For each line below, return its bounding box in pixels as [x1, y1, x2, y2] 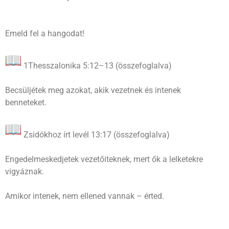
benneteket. [5, 97, 47, 107]
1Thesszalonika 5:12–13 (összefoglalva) [21, 60, 172, 71]
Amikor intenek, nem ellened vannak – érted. [5, 191, 164, 201]
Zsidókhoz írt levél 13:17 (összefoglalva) [21, 129, 170, 140]
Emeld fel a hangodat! [5, 28, 84, 38]
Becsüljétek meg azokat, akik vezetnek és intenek [5, 85, 181, 95]
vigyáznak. [5, 166, 44, 176]
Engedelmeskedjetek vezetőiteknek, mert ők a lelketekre [5, 154, 203, 164]
